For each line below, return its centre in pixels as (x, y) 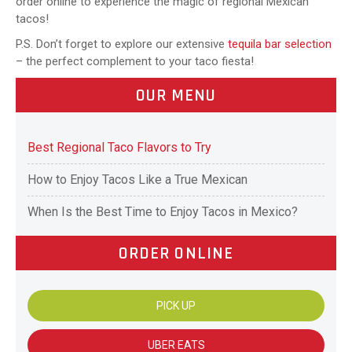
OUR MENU (176, 96)
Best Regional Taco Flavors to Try (119, 148)
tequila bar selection (280, 44)
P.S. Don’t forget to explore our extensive (122, 44)
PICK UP (176, 306)
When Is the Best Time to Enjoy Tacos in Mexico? (163, 212)
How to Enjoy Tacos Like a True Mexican (137, 180)
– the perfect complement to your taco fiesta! (135, 62)
